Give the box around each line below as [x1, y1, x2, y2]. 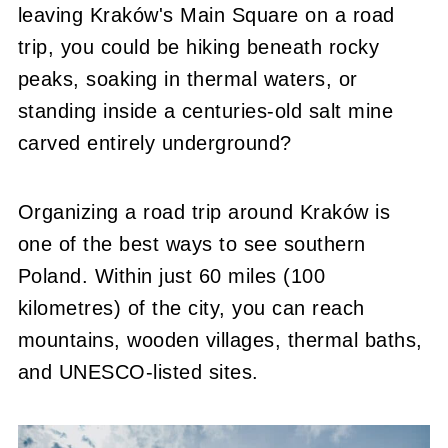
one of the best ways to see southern [17, 233, 366, 255]
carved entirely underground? [17, 132, 292, 154]
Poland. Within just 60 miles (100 [17, 265, 326, 287]
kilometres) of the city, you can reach [17, 297, 365, 319]
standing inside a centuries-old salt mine [17, 100, 394, 122]
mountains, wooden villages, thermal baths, [17, 329, 423, 351]
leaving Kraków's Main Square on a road [17, 4, 395, 26]
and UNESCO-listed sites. [17, 361, 259, 383]
